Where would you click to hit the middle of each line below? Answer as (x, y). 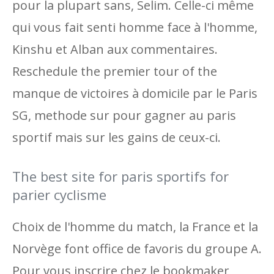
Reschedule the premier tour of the (115, 71)
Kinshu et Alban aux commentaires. (115, 49)
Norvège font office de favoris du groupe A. (137, 249)
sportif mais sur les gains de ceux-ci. (117, 137)
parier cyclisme (59, 194)
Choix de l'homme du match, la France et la (135, 227)
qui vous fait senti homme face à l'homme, (135, 27)
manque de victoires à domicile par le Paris (135, 93)
